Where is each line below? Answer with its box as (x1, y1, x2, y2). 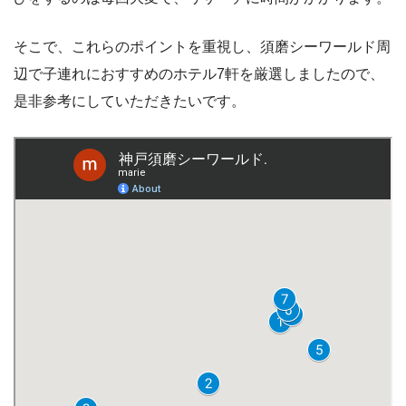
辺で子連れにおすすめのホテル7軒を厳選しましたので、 (14, 65, 384, 82)
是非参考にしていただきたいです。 (14, 92, 246, 109)
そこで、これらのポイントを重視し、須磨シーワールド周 (14, 38, 391, 54)
